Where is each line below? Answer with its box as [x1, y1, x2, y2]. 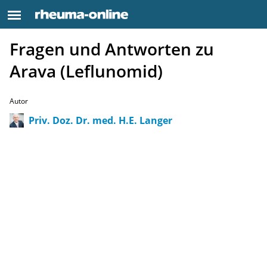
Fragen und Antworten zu [10, 38, 214, 60]
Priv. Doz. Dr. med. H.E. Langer [29, 113, 172, 127]
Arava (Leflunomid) [10, 60, 163, 82]
